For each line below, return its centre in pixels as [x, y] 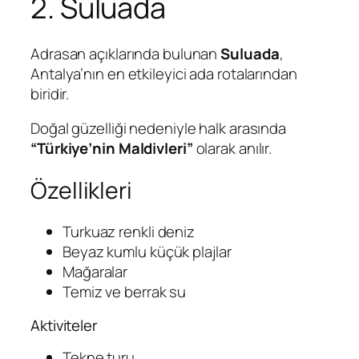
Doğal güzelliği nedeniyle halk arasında [159, 129]
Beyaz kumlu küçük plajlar [147, 252]
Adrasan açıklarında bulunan [126, 53]
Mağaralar [95, 272]
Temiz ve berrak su [125, 292]
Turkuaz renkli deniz [129, 232]
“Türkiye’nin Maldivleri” [112, 149]
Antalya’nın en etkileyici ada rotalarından [164, 73]
